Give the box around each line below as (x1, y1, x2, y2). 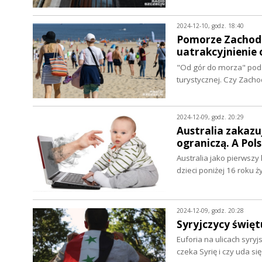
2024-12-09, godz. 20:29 (176, 112, 244, 121)
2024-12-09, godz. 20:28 (176, 206, 244, 215)
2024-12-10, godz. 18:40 (176, 22, 244, 30)
